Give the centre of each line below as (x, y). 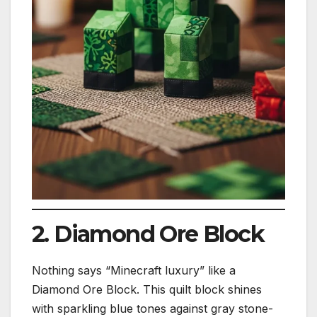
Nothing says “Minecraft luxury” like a (134, 270)
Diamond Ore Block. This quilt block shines (147, 289)
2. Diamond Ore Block (148, 234)
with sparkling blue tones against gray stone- (152, 308)
